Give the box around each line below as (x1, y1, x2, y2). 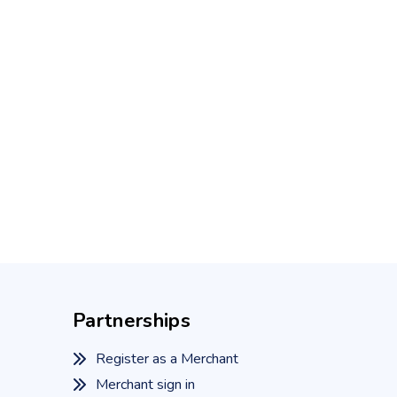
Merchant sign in (95, 375, 195, 395)
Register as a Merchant (95, 349, 238, 370)
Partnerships (72, 307, 191, 335)
